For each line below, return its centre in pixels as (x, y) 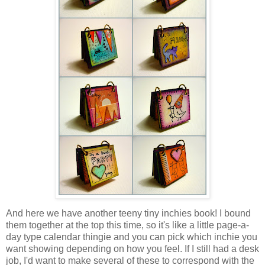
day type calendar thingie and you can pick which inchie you (132, 237)
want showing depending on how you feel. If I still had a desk (132, 248)
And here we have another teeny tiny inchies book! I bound (128, 213)
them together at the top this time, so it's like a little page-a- (127, 225)
